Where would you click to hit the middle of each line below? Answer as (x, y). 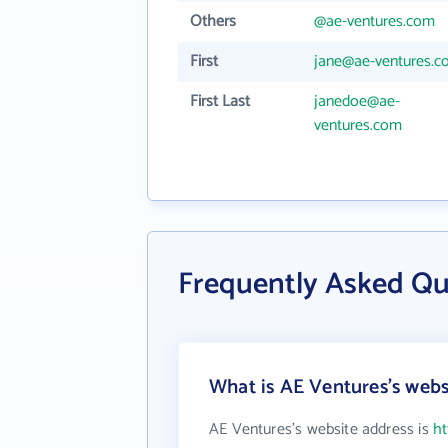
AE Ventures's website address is (321, 429)
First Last (220, 101)
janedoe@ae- (357, 101)
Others (213, 21)
